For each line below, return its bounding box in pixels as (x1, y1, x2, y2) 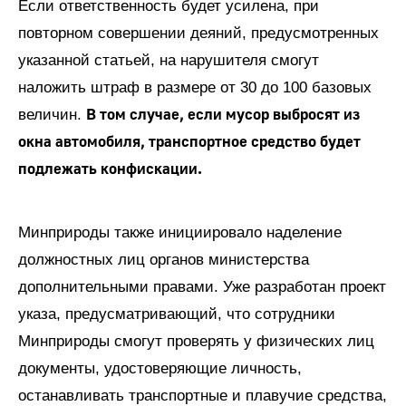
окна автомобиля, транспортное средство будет (18, 132, 361, 152)
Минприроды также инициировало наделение (18, 224, 342, 242)
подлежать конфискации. (18, 159, 202, 179)
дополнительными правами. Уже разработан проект (18, 278, 386, 296)
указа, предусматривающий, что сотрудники (18, 305, 335, 324)
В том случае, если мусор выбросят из (86, 105, 360, 125)
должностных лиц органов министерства (18, 251, 309, 269)
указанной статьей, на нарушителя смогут (18, 52, 319, 70)
